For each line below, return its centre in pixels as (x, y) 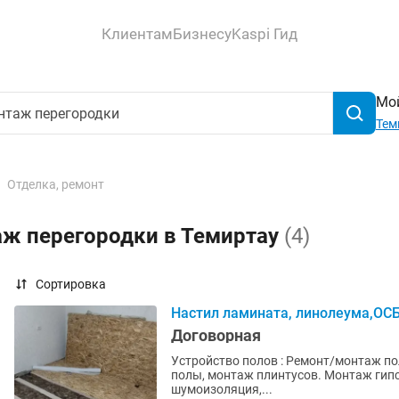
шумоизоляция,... (222, 389)
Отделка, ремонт (56, 184)
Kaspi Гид (265, 33)
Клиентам (137, 33)
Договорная (216, 335)
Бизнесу (202, 33)
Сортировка (71, 284)
